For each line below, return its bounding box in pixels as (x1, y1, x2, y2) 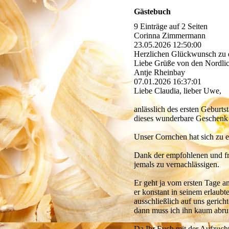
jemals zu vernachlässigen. (134, 160, 220, 169)
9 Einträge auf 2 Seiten (134, 22, 208, 31)
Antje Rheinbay (134, 68, 186, 77)
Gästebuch (134, 7, 171, 16)
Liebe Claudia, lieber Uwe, (134, 86, 222, 96)
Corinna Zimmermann (134, 31, 206, 40)
